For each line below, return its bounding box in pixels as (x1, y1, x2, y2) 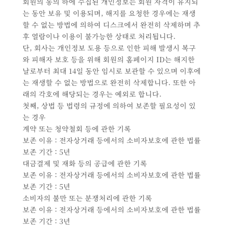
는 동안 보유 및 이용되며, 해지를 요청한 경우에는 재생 (22, 8, 196, 19)
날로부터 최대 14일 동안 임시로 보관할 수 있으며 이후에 (22, 66, 201, 76)
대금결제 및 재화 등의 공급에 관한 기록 (22, 158, 147, 169)
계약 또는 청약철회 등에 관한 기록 (22, 124, 131, 134)
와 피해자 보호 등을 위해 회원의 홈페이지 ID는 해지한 (22, 54, 195, 65)
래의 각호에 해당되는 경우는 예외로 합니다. (22, 89, 162, 99)
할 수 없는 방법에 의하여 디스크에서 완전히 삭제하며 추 (22, 20, 200, 30)
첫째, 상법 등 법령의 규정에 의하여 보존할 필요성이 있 (22, 100, 196, 111)
